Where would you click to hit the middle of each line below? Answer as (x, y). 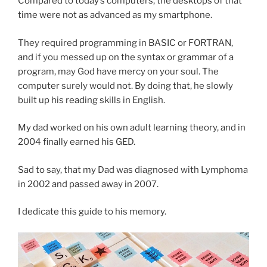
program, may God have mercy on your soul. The (118, 71)
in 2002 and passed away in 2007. (88, 184)
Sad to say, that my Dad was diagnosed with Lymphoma (133, 170)
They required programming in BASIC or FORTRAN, (125, 43)
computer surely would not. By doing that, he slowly (125, 86)
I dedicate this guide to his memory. (92, 212)
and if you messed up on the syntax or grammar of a (126, 57)
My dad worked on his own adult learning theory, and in (132, 128)
